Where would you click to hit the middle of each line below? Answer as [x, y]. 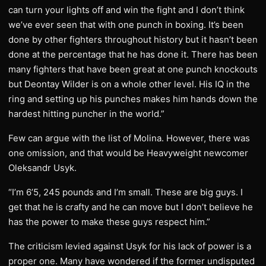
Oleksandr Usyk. [42, 168]
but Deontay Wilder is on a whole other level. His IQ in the [129, 84]
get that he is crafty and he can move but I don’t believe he [131, 207]
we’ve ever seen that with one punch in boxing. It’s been [126, 25]
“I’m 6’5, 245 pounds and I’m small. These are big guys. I [126, 192]
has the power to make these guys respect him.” [109, 222]
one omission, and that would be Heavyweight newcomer [128, 153]
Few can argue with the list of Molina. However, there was [129, 138]
